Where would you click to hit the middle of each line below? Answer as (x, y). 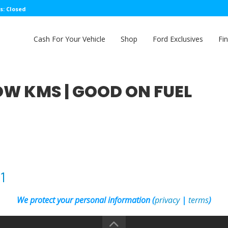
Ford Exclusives (178, 39)
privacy (167, 200)
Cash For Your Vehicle (69, 39)
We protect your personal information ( (86, 200)
